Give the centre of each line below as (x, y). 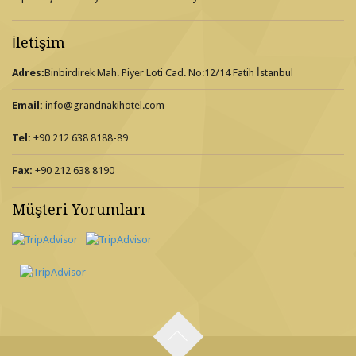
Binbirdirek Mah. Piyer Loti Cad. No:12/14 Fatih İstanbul (169, 72)
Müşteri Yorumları (79, 209)
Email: (27, 105)
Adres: (28, 72)
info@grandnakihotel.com (105, 105)
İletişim (39, 42)
